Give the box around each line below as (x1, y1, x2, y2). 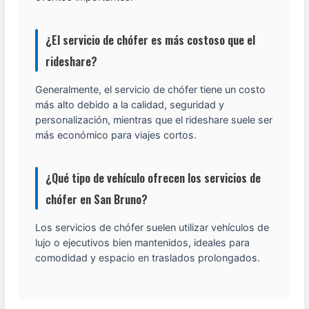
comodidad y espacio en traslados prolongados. (35, 252, 261, 264)
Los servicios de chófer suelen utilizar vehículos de (35, 221, 270, 234)
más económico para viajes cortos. (35, 129, 197, 141)
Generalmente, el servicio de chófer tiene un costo (35, 83, 266, 96)
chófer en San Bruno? (46, 190, 148, 208)
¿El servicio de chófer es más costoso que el (46, 31, 256, 49)
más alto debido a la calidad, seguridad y (35, 99, 225, 111)
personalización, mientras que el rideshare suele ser (35, 114, 273, 126)
